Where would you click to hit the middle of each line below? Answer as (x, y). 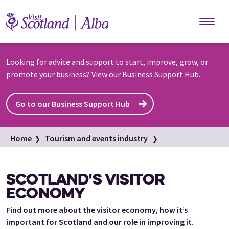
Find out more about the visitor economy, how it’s (97, 210)
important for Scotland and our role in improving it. (100, 222)
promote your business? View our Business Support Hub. (103, 74)
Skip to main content (155, 10)
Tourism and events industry (96, 138)
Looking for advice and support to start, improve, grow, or (107, 62)
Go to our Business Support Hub (73, 104)
